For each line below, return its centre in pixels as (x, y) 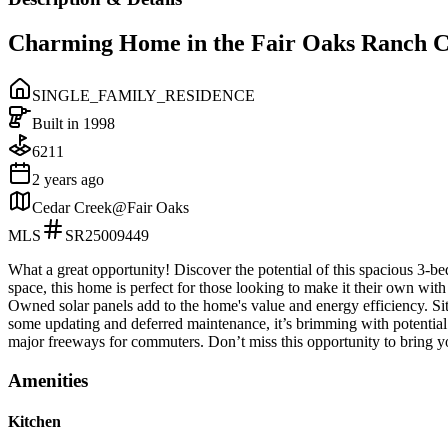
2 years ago (68, 180)
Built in (57, 124)
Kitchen (34, 422)
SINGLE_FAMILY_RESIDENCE (143, 96)
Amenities (48, 380)
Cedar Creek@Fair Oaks (110, 208)
